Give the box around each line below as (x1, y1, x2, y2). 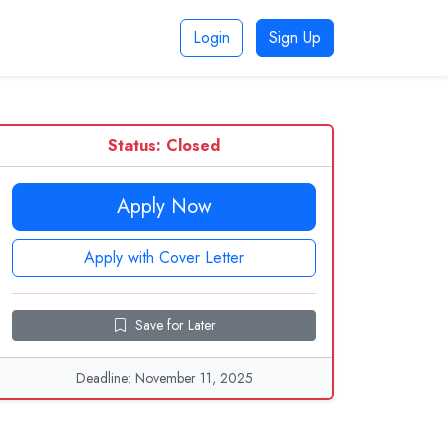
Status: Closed (108, 134, 220, 157)
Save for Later (134, 315, 216, 335)
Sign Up (269, 26, 321, 49)
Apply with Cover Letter (84, 246, 244, 269)
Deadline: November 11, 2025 (75, 368, 253, 388)
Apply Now (116, 192, 212, 221)
